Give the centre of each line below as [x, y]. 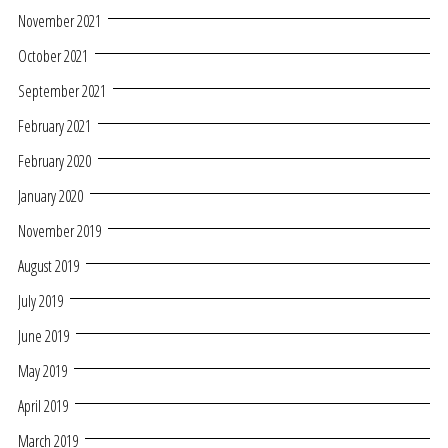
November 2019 [59, 231]
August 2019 [48, 266]
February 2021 [54, 126]
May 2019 [42, 371]
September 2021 [62, 91]
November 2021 [59, 21]
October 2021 [53, 56]
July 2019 [40, 301]
